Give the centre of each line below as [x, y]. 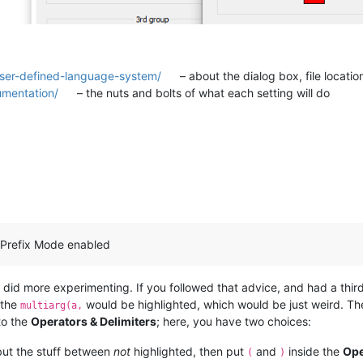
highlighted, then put [189, 352]
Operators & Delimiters [94, 322]
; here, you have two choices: [234, 322]
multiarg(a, [51, 306]
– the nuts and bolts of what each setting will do [202, 93]
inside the [314, 352]
